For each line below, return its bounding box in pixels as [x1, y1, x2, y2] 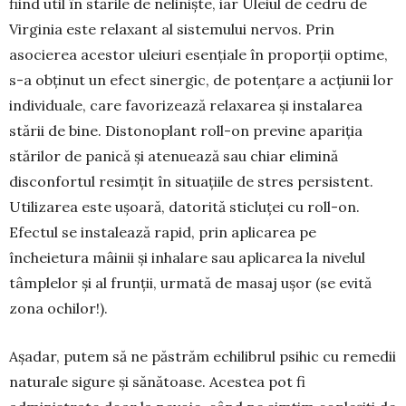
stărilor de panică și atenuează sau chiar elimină [9, 147, 338, 166]
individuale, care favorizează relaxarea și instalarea [9, 96, 362, 115]
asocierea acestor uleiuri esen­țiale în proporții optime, [9, 45, 388, 64]
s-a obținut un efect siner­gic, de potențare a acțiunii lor [9, 71, 393, 90]
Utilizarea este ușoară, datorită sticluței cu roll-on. [9, 198, 360, 217]
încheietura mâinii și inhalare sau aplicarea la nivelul [9, 248, 365, 267]
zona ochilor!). [9, 299, 108, 318]
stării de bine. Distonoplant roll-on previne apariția [9, 121, 362, 140]
